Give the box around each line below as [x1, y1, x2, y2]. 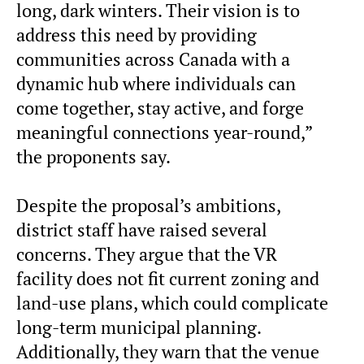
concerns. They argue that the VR [16, 243, 277, 266]
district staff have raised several [16, 219, 267, 242]
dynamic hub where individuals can [16, 72, 296, 96]
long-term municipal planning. [16, 316, 265, 340]
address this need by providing [16, 24, 257, 47]
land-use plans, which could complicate [16, 292, 328, 315]
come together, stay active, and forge [16, 97, 304, 120]
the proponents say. [16, 145, 171, 169]
